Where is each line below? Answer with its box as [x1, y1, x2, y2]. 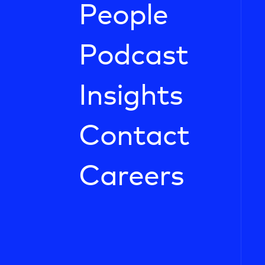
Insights [79, 82, 183, 111]
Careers [79, 163, 184, 191]
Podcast [79, 42, 188, 70]
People [79, 2, 168, 30]
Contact [79, 122, 189, 151]
